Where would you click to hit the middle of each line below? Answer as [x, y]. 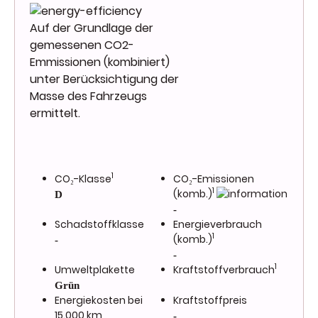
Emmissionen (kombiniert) [100, 62]
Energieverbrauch [218, 224]
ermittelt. [55, 114]
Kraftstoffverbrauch [224, 269]
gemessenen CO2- [82, 45]
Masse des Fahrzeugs [88, 97]
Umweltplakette [95, 269]
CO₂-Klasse [83, 179]
